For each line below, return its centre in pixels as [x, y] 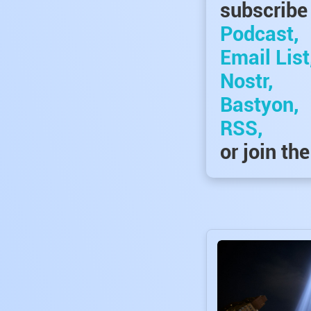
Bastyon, [259, 104]
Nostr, [246, 81]
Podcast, [259, 34]
